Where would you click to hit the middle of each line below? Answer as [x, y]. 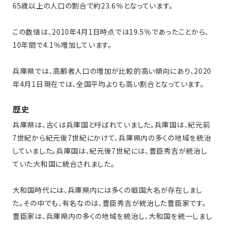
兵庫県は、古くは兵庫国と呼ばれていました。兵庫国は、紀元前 [111, 125]
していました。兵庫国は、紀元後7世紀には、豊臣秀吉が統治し [110, 151]
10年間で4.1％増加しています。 [62, 45]
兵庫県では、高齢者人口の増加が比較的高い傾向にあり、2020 [112, 71]
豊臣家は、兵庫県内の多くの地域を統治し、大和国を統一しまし [113, 216]
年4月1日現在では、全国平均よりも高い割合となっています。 [108, 84]
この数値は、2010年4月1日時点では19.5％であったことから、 [111, 32]
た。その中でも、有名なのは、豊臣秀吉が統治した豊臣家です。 [109, 203]
